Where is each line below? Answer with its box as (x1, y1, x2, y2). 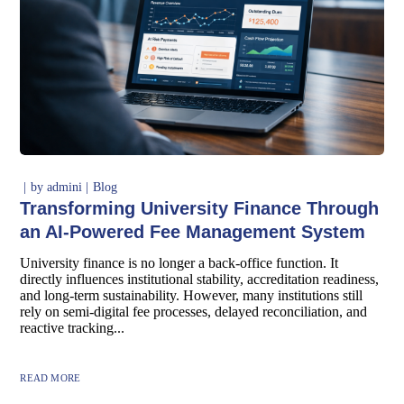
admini (47, 179, 83, 194)
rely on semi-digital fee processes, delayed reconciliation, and (20, 303, 368, 319)
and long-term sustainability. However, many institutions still (20, 287, 363, 303)
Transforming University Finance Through (20, 197, 380, 218)
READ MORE (20, 372, 81, 383)
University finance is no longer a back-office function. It (20, 254, 339, 271)
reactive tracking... (20, 319, 125, 335)
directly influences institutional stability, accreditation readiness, (20, 271, 380, 287)
